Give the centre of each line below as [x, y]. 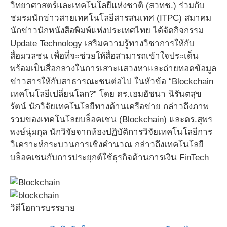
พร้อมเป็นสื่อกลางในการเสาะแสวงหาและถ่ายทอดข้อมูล [113, 68]
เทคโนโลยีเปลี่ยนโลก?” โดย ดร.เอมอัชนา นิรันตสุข [106, 94]
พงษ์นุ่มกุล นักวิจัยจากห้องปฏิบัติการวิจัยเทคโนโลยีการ [111, 132]
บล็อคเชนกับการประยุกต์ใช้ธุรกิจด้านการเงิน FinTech [109, 157]
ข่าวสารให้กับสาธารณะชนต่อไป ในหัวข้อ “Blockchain [112, 81]
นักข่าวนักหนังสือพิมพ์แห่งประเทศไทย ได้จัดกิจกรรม [107, 30]
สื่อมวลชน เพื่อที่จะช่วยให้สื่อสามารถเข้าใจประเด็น [104, 56]
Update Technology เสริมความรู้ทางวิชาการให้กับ [102, 43]
